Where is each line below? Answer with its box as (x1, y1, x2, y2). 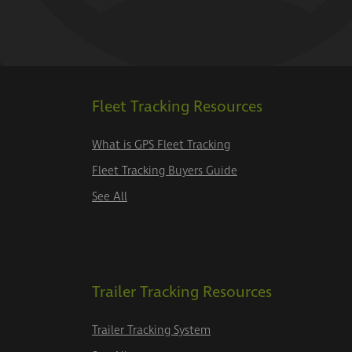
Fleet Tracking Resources (92, 96, 262, 119)
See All (92, 189, 127, 206)
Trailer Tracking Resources (92, 281, 272, 304)
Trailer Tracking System (92, 322, 211, 339)
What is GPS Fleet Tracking (92, 137, 230, 154)
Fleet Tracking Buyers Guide (92, 163, 237, 180)
